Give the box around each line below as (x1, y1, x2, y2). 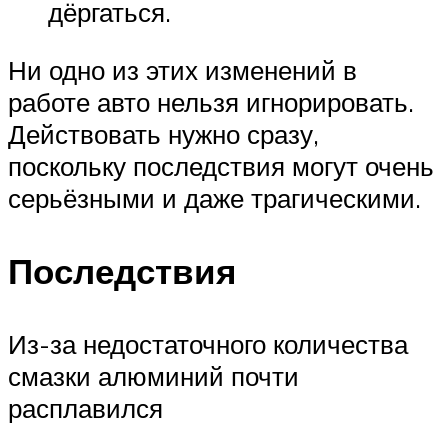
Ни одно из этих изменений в (8, 54, 357, 86)
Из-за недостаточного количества (8, 328, 408, 361)
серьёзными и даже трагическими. (8, 182, 421, 214)
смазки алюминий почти (8, 360, 299, 393)
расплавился (8, 392, 163, 425)
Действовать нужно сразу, (8, 118, 319, 150)
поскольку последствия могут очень (8, 150, 434, 182)
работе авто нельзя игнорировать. (8, 86, 414, 118)
